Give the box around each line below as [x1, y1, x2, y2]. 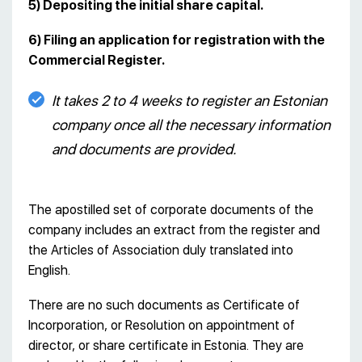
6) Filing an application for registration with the [28, 32, 325, 48]
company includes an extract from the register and [28, 221, 320, 238]
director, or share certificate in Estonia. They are [28, 337, 304, 353]
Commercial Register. [28, 52, 165, 68]
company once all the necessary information [52, 116, 330, 133]
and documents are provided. [52, 140, 237, 158]
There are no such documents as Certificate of [28, 297, 300, 313]
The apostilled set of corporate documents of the [28, 201, 314, 217]
